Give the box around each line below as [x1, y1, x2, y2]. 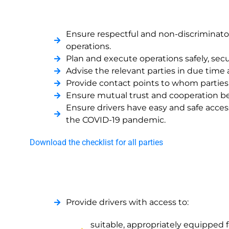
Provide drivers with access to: [65, 197, 189, 207]
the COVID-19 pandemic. [65, 115, 166, 125]
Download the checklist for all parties [30, 138, 163, 148]
